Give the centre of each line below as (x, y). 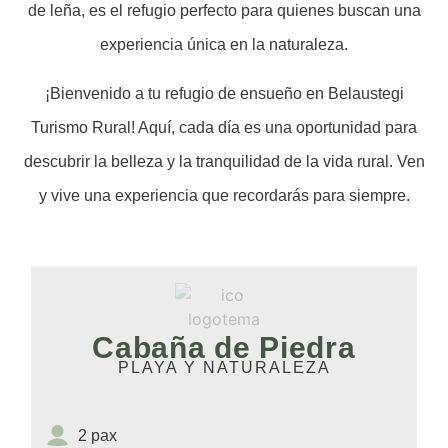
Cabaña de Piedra (224, 347)
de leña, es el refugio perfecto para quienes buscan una (224, 11)
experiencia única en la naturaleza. (224, 45)
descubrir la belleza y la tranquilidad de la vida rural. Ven (224, 161)
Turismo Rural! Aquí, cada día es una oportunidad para (224, 127)
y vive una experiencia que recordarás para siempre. (224, 195)
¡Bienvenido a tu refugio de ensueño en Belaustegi (224, 93)
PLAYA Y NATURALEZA (224, 367)
